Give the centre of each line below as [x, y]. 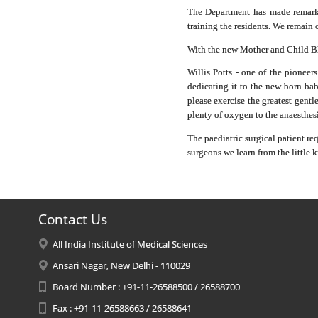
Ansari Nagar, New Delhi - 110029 [121, 265]
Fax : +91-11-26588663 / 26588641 [122, 308]
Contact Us [72, 219]
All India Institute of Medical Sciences [130, 244]
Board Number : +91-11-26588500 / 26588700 [146, 286]
